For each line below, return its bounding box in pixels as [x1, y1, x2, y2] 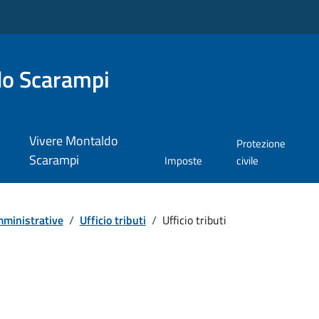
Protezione [236, 135, 286, 152]
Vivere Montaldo [28, 131, 118, 151]
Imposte [164, 152, 203, 169]
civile [236, 152, 258, 169]
